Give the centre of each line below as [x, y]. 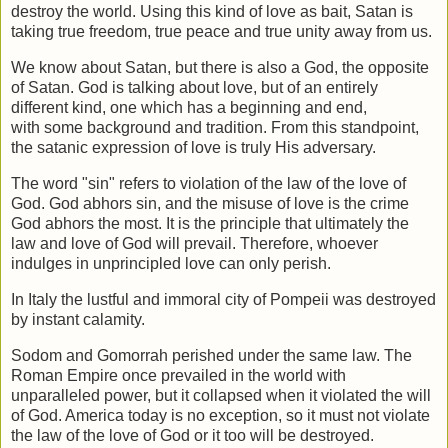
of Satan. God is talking [95, 88]
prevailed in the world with [253, 375]
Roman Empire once [86, 375]
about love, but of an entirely [278, 88]
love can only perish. [258, 264]
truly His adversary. [308, 148]
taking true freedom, [83, 32]
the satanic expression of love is [126, 148]
